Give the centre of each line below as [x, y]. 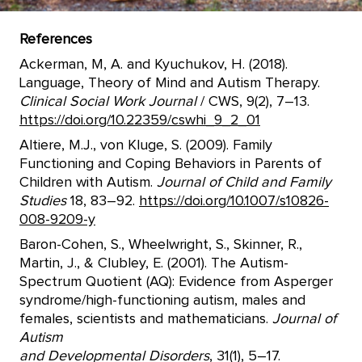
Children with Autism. [88, 182]
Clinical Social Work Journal [108, 101]
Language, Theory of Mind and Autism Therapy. [170, 83]
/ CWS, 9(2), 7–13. [253, 101]
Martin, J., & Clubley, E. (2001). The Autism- [154, 263]
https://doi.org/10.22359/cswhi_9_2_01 [140, 120]
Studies [43, 201]
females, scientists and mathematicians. [146, 319]
